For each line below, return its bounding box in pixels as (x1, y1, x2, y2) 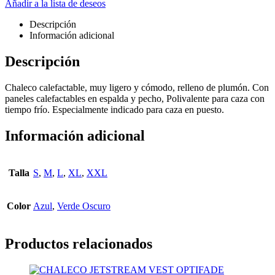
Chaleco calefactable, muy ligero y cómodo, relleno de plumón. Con (5, 82, 269, 93)
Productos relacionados (5, 236, 152, 252)
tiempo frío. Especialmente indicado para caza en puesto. (5, 104, 227, 115)
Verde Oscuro (57, 201, 110, 212)
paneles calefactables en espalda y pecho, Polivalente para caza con (5, 93, 265, 104)
